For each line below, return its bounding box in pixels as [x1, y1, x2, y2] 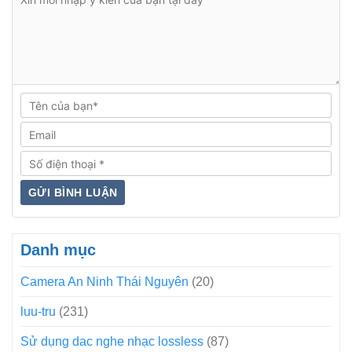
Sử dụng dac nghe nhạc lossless [20, 335, 203, 349]
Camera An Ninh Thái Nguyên [20, 275, 189, 289]
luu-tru [20, 305, 56, 319]
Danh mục [20, 241, 96, 259]
